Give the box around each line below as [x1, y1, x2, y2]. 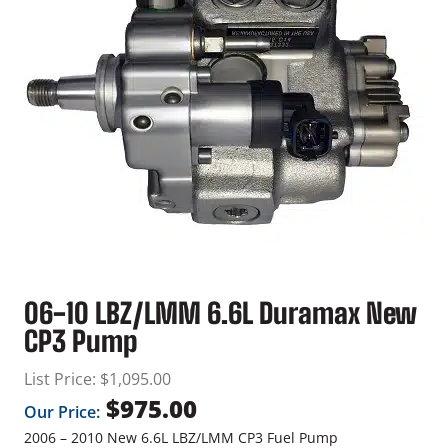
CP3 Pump [24, 324, 137, 359]
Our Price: [24, 401, 100, 424]
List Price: [24, 368, 96, 391]
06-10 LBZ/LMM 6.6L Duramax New [24, 296, 417, 331]
